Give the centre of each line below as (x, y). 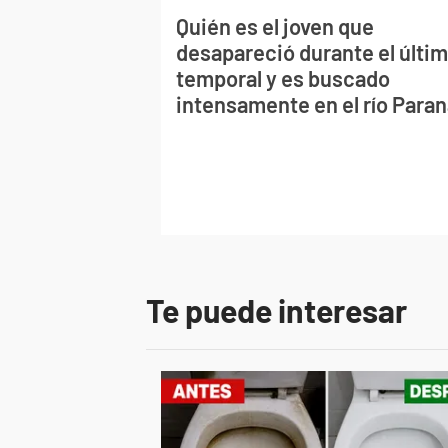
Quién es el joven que (275, 26)
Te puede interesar (276, 310)
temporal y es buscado (283, 78)
